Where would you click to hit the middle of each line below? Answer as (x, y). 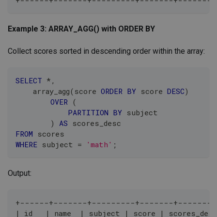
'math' (99, 144)
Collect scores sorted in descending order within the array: (106, 51)
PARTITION (88, 112)
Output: (20, 173)
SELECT (29, 80)
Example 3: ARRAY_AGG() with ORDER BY (81, 29)
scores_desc (94, 123)
